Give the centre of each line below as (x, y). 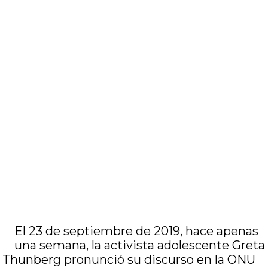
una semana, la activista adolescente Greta (140, 245)
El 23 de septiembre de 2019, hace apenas (137, 231)
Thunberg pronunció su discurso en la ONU (129, 260)
